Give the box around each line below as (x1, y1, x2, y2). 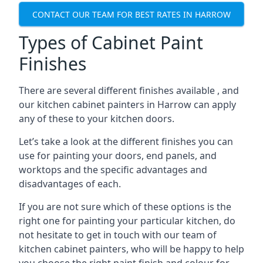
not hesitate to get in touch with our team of (19, 228, 217, 241)
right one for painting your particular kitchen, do (19, 214, 235, 227)
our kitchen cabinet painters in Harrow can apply (19, 98, 236, 111)
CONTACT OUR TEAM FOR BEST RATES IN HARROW (32, 8, 231, 20)
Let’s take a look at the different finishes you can (19, 135, 233, 148)
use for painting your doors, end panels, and (19, 149, 217, 162)
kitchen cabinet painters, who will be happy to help (19, 242, 244, 255)
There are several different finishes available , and (19, 84, 239, 97)
